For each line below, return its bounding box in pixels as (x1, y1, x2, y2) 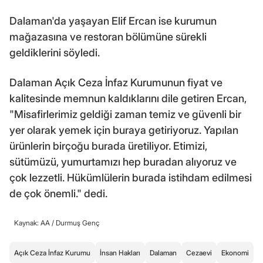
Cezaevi (186, 248, 212, 258)
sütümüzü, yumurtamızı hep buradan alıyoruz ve (9, 156, 237, 168)
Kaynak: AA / (14, 218, 56, 228)
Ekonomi (221, 248, 249, 258)
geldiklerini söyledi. (9, 46, 100, 59)
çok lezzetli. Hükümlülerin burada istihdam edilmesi (9, 171, 252, 184)
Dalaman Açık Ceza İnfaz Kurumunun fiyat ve (9, 76, 222, 89)
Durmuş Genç (56, 218, 99, 228)
